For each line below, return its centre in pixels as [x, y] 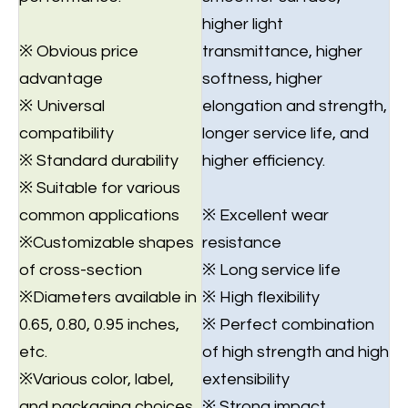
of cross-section [81, 270]
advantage [61, 79]
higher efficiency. [264, 161]
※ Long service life [271, 270]
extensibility [246, 379]
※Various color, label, [97, 379]
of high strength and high [296, 352]
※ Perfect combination [288, 325]
